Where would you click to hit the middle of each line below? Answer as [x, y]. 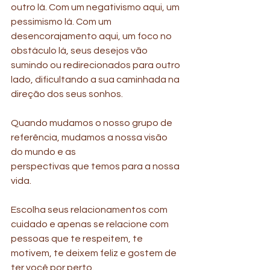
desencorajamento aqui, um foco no [92, 36]
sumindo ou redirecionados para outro [96, 65]
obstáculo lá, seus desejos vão [80, 51]
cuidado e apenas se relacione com [91, 224]
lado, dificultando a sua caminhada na [96, 80]
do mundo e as [43, 152]
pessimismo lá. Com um [62, 22]
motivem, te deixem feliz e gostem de [95, 253]
